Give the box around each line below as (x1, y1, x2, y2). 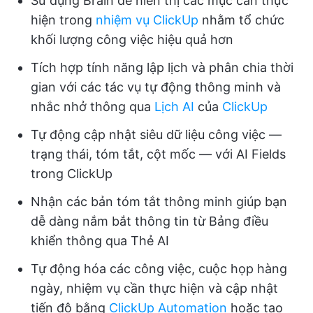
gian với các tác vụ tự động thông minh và (31, 80, 281, 95)
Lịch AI (154, 99, 194, 115)
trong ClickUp (31, 166, 112, 182)
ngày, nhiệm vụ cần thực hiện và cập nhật (31, 281, 278, 296)
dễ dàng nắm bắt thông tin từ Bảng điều (31, 214, 268, 229)
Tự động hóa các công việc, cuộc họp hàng (31, 261, 287, 277)
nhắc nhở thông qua (31, 99, 154, 115)
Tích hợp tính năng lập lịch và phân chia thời (31, 60, 293, 75)
